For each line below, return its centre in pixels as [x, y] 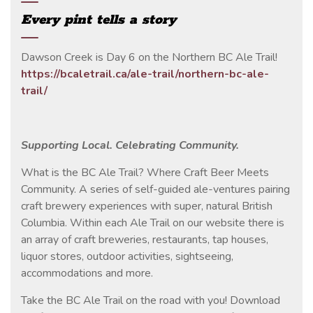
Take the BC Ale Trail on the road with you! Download [151, 300]
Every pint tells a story [99, 20]
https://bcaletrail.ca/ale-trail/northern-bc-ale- [145, 74]
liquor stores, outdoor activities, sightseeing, [127, 256]
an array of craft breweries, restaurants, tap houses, [145, 239]
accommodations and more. [87, 273]
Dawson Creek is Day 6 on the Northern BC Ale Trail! [149, 57]
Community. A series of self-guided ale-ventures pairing [155, 189]
